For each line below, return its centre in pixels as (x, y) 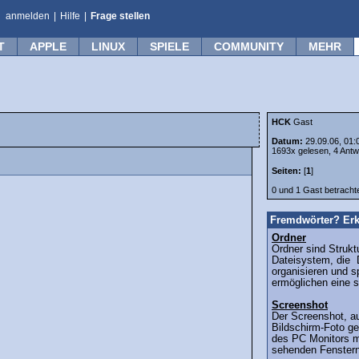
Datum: (288, 141)
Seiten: (286, 171)
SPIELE (169, 46)
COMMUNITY (249, 46)
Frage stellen (120, 16)
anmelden (28, 16)
